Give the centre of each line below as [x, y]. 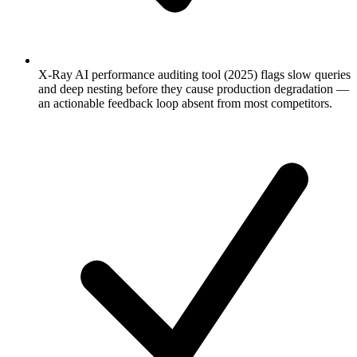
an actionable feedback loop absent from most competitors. [185, 104]
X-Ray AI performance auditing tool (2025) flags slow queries [194, 75]
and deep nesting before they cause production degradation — [194, 89]
